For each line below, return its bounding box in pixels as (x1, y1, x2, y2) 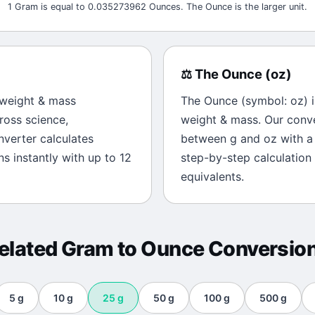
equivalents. (181, 169, 244, 184)
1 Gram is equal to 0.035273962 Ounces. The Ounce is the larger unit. (8, 1, 307, 12)
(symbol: (238, 94, 290, 108)
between (181, 131, 230, 146)
